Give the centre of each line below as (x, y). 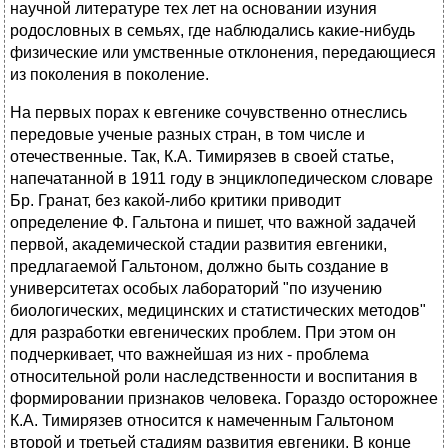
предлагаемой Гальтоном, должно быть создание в (199, 267)
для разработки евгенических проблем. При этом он (203, 333)
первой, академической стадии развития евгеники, (198, 245)
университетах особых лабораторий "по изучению (196, 289)
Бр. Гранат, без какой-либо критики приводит (175, 201)
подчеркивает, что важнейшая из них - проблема (189, 355)
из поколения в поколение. (109, 75)
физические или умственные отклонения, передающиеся (223, 53)
